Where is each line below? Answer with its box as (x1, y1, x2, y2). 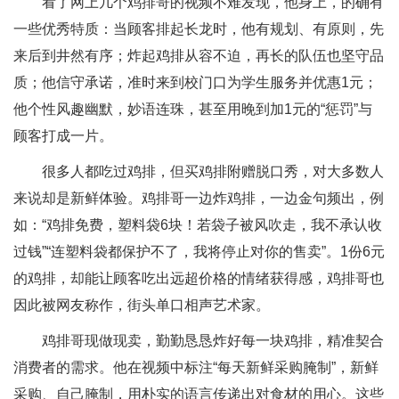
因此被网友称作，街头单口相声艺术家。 (13, 297, 270, 313)
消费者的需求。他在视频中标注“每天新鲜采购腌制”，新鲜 (13, 360, 379, 375)
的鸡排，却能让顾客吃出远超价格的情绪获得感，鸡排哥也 (13, 271, 384, 286)
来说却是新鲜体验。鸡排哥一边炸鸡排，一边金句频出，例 (13, 191, 384, 206)
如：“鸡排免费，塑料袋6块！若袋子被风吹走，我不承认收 (13, 217, 382, 232)
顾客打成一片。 (13, 128, 113, 143)
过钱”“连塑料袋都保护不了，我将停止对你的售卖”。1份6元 (13, 244, 385, 259)
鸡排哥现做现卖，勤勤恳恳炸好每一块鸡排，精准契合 (13, 333, 384, 348)
